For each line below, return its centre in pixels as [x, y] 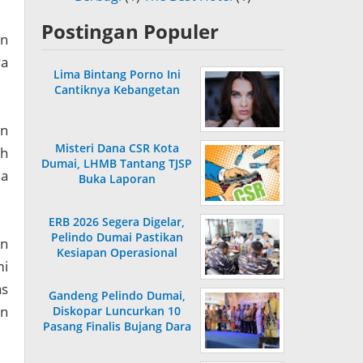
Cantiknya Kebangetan [117, 90]
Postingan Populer [130, 32]
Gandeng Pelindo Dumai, [117, 296]
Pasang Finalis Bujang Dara [117, 327]
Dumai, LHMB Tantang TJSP [117, 164]
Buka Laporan [117, 179]
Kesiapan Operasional [117, 253]
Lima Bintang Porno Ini [117, 75]
